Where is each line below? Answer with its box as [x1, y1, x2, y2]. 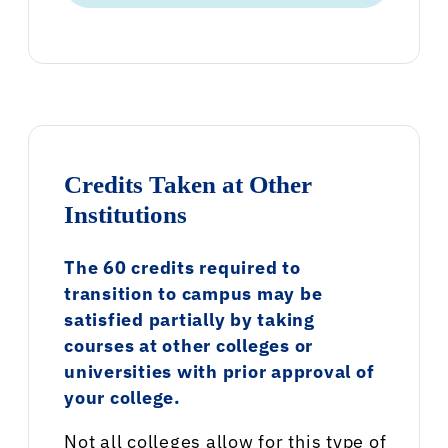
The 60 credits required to [64, 256, 301, 280]
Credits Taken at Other [64, 171, 312, 199]
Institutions [64, 201, 187, 229]
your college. [64, 386, 181, 410]
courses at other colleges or [64, 334, 313, 358]
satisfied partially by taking [64, 308, 315, 332]
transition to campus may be [64, 282, 323, 306]
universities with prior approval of [64, 360, 375, 384]
